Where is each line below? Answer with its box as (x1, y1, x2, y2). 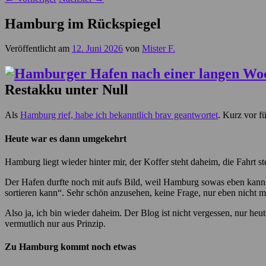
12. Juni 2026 (72, 43, 123, 54)
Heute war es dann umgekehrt (5, 133, 126, 144)
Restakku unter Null (5, 82, 128, 98)
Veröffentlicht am (5, 43, 72, 54)
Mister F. (142, 43, 175, 54)
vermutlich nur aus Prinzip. (5, 218, 106, 229)
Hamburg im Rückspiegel (5, 15, 161, 31)
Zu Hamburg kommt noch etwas (5, 242, 136, 252)
